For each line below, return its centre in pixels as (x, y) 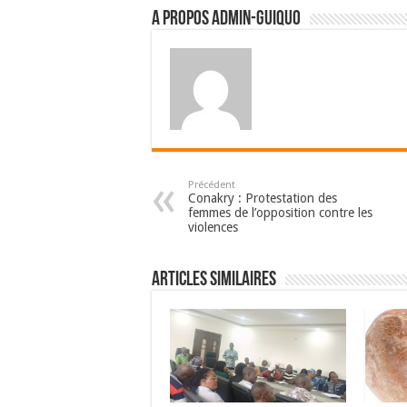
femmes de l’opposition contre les (280, 213)
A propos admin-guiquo (226, 20)
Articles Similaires (214, 281)
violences (213, 228)
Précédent (212, 185)
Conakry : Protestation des (263, 199)
